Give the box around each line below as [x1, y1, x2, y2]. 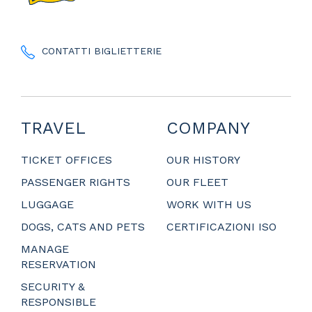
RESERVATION [21, 257, 96, 271]
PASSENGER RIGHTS [21, 175, 130, 189]
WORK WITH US [166, 197, 251, 211]
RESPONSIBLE [21, 295, 96, 309]
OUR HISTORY [166, 153, 240, 166]
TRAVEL [21, 118, 86, 138]
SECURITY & [21, 279, 85, 293]
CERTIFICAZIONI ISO [166, 219, 276, 233]
